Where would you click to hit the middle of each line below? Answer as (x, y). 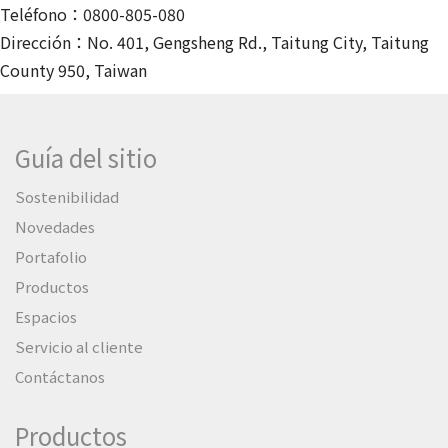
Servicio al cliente (79, 346)
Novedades (55, 226)
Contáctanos (60, 376)
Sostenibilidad (67, 196)
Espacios (46, 316)
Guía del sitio (86, 157)
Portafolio (51, 256)
